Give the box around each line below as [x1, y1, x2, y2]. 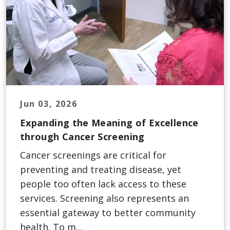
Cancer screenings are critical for [20, 149, 166, 162]
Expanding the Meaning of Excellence [20, 117, 199, 129]
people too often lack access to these [20, 178, 186, 190]
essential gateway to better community [20, 206, 196, 219]
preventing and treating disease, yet [20, 163, 181, 176]
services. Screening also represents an [20, 192, 189, 205]
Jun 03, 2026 [20, 98, 78, 110]
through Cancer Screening [20, 130, 145, 143]
